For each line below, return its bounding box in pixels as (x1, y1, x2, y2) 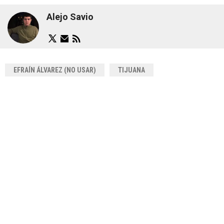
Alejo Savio (46, 11, 93, 22)
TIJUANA (118, 65, 145, 74)
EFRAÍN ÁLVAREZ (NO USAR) (13, 65, 96, 74)
